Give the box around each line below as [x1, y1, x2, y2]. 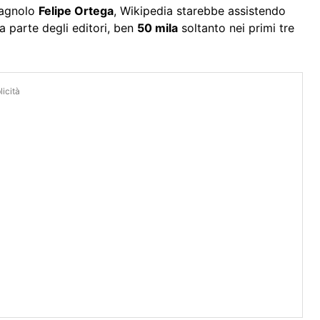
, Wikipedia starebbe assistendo [114, 4, 286, 19]
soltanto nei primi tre [178, 21, 294, 36]
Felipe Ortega [39, 4, 114, 19]
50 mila [137, 21, 178, 36]
